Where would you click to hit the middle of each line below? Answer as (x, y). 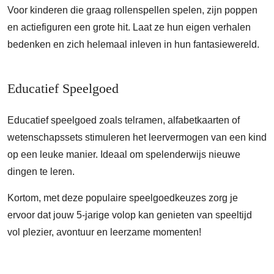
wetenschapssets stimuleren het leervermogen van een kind (137, 137)
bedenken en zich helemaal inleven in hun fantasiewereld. (133, 44)
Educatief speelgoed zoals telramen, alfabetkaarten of (124, 120)
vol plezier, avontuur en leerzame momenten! (104, 232)
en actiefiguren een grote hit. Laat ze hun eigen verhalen (129, 27)
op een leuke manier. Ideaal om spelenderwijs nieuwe (124, 154)
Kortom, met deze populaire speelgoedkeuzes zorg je (123, 198)
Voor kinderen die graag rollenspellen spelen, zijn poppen (132, 10)
